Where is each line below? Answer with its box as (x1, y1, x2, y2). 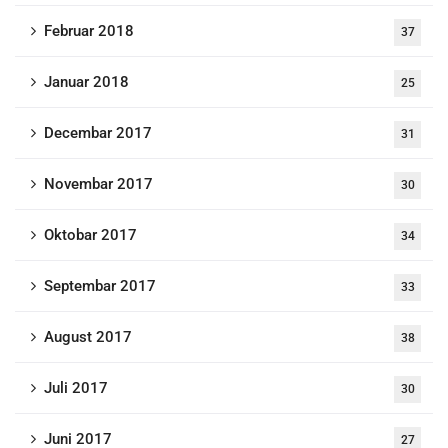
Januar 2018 (44, 73, 129, 91)
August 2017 (44, 328, 132, 346)
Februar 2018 (44, 22, 134, 40)
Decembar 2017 (44, 124, 152, 142)
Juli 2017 (44, 379, 108, 397)
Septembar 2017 (44, 277, 156, 295)
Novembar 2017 (44, 175, 153, 193)
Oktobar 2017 (44, 226, 137, 244)
